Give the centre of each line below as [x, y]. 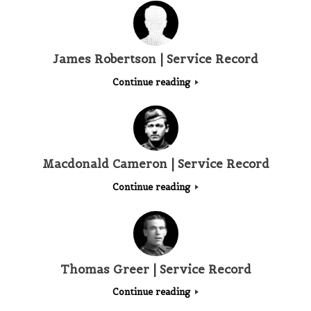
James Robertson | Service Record [155, 59]
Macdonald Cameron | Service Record [155, 164]
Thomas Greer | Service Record [155, 269]
